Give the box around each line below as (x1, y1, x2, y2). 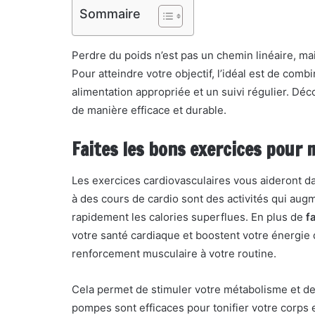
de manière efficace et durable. (72, 103, 226, 117)
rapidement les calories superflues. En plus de (72, 210, 306, 224)
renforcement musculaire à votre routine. (72, 247, 276, 260)
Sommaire (79, 6, 141, 21)
